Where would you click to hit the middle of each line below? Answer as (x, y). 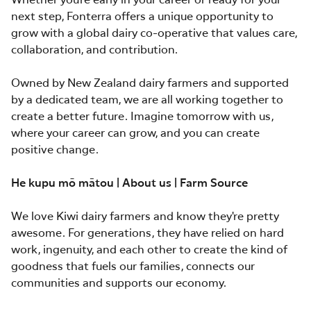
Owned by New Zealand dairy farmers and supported (150, 84)
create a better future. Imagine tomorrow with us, (142, 117)
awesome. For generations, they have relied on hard (148, 234)
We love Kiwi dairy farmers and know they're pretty (145, 217)
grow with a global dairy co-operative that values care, (154, 34)
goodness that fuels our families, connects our (133, 267)
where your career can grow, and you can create (135, 134)
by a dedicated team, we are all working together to (147, 100)
